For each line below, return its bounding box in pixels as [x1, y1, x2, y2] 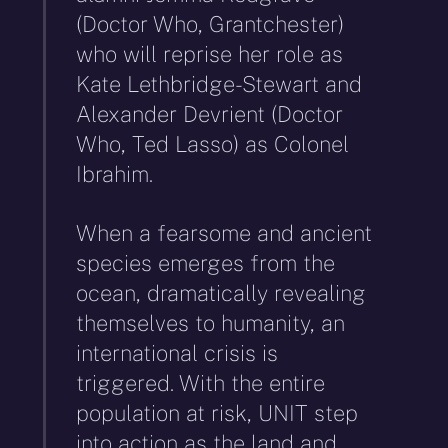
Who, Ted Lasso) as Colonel [76, 131, 350, 158]
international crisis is [76, 339, 279, 366]
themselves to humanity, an [76, 309, 346, 336]
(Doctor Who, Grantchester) [76, 11, 345, 38]
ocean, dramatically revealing [76, 279, 367, 306]
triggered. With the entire [76, 369, 326, 396]
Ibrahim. [76, 161, 154, 188]
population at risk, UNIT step [76, 399, 359, 426]
